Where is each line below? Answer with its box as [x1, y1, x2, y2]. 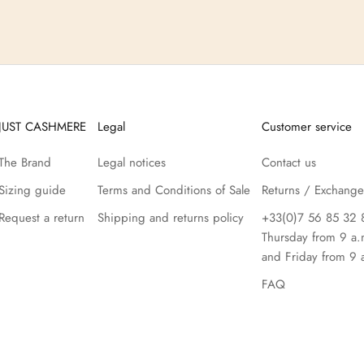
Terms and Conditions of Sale [97, 180, 250, 199]
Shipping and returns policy [97, 208, 244, 227]
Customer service [262, 117, 352, 136]
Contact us [262, 153, 316, 171]
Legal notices [97, 153, 166, 171]
